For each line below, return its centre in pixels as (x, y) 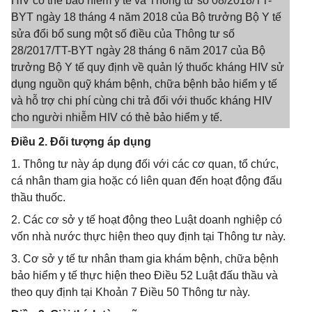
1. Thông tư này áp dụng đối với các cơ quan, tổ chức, (145, 164)
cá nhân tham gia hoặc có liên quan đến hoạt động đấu (147, 181)
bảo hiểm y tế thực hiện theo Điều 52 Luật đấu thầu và (145, 275)
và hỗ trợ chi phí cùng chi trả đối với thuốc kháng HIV (142, 101)
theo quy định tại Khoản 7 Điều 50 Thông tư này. (131, 292)
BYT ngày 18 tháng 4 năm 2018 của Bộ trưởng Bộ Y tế (146, 17)
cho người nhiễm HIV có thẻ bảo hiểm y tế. (117, 117)
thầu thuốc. (38, 197)
